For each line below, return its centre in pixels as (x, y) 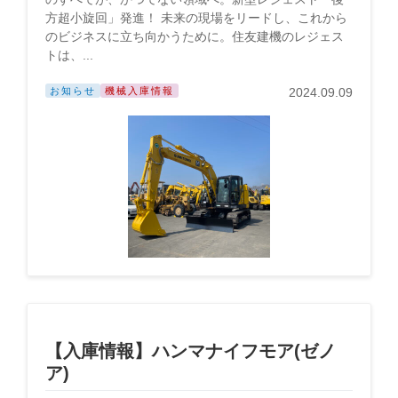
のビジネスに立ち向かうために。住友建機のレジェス (195, 36)
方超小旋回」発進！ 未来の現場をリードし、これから (196, 18)
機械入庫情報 (139, 91)
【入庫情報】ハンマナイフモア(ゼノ (191, 351)
